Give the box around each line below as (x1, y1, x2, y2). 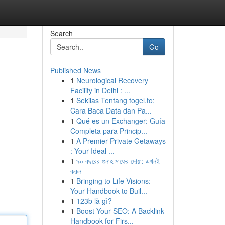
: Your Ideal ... (70, 146, 115, 156)
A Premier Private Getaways (76, 136, 166, 146)
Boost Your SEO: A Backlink (76, 206, 164, 216)
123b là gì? (76, 196, 112, 206)
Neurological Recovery (76, 75, 148, 85)
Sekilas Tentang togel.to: (76, 95, 155, 105)
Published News (50, 65, 101, 75)
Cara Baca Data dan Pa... (70, 105, 152, 116)
